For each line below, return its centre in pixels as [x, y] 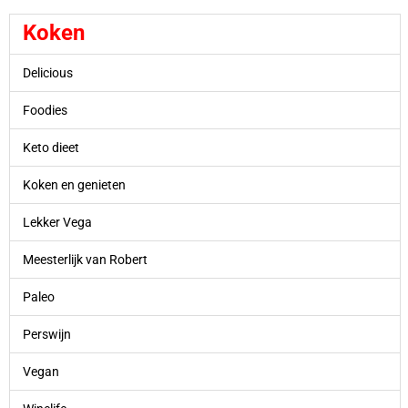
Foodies [45, 110]
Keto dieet [51, 147]
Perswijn [46, 334]
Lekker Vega [57, 222]
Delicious [47, 72]
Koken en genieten [74, 184]
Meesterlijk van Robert [85, 259]
